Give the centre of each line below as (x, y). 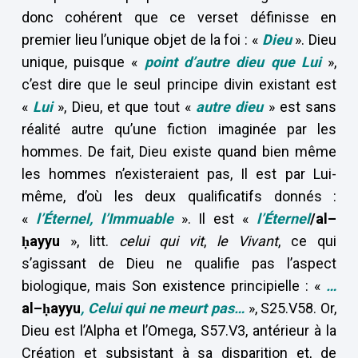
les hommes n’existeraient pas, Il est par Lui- (179, 174)
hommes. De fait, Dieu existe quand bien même (179, 151)
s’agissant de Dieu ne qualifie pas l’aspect (179, 263)
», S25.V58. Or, (291, 308)
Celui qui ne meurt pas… (166, 308)
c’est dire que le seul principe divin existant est (179, 84)
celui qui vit (161, 241)
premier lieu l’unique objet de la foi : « (141, 40)
